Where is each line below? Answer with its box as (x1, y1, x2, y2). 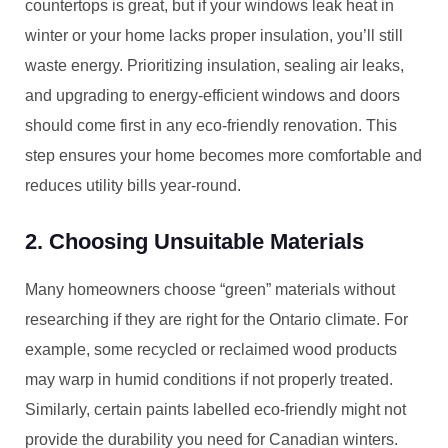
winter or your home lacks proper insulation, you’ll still (25, 27, 403, 44)
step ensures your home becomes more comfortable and (25, 147, 422, 164)
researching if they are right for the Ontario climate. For (25, 311, 408, 328)
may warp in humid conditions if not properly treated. (25, 371, 393, 388)
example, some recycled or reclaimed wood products (25, 341, 397, 358)
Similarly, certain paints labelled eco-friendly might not (25, 401, 406, 418)
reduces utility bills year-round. (25, 177, 241, 194)
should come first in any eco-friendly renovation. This (25, 117, 397, 134)
